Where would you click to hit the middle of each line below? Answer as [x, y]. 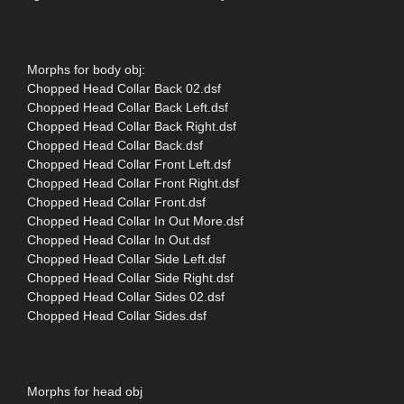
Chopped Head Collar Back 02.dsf [124, 88]
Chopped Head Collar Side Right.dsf [130, 277]
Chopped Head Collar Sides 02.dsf [126, 296]
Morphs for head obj [85, 391]
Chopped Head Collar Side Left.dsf [126, 258]
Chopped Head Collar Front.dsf [116, 202]
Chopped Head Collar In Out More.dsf [135, 220]
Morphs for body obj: [86, 69]
